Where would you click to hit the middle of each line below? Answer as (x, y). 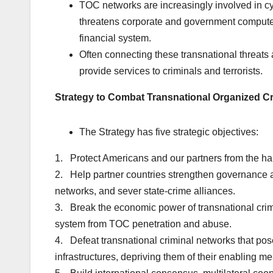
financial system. (115, 38)
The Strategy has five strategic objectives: (169, 132)
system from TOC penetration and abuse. (143, 224)
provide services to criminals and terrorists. (171, 71)
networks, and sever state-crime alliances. (145, 191)
